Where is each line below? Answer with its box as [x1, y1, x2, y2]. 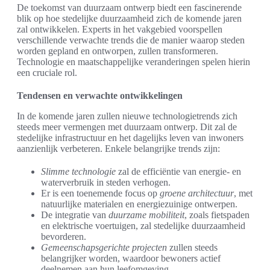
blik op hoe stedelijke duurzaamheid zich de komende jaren [17, 13, 242, 24]
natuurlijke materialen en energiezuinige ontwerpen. [41, 199, 237, 210]
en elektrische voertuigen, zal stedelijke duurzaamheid [41, 221, 245, 231]
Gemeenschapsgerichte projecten [41, 242, 167, 253]
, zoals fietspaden [184, 210, 250, 221]
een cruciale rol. [17, 67, 77, 78]
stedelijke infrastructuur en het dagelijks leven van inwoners [17, 133, 243, 143]
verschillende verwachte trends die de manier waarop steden [17, 35, 245, 46]
